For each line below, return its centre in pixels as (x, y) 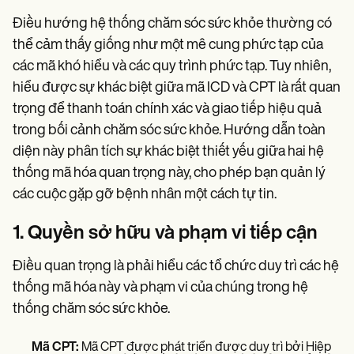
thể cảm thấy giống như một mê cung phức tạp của (168, 45)
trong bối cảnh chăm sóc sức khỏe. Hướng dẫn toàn (169, 130)
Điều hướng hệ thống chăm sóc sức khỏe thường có (172, 24)
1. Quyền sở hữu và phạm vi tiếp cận (165, 233)
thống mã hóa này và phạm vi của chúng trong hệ (160, 288)
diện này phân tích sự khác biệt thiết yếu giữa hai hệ (168, 152)
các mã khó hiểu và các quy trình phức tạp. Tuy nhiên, (172, 66)
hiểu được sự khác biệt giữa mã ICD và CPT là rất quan (177, 88)
